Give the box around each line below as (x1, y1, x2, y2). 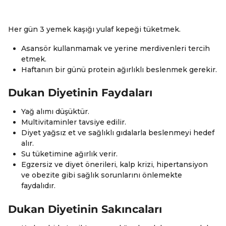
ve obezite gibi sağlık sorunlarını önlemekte (21, 171, 183, 180)
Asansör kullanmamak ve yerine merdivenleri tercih (21, 43, 210, 53)
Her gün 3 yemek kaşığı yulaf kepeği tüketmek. (8, 25, 181, 34)
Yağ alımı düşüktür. (21, 107, 90, 117)
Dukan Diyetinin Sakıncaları (8, 202, 162, 215)
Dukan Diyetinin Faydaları (8, 86, 152, 99)
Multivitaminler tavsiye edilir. (21, 118, 127, 127)
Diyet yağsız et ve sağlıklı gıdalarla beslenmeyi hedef (21, 128, 215, 138)
